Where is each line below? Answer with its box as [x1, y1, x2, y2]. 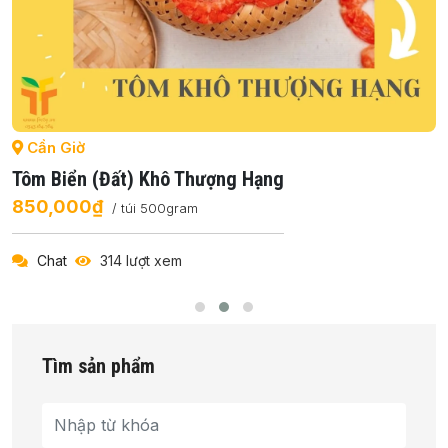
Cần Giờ [23, 137, 85, 157]
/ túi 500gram [112, 199, 198, 216]
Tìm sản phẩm [42, 353, 155, 378]
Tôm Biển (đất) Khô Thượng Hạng [12, 166, 284, 191]
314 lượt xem [96, 251, 182, 269]
